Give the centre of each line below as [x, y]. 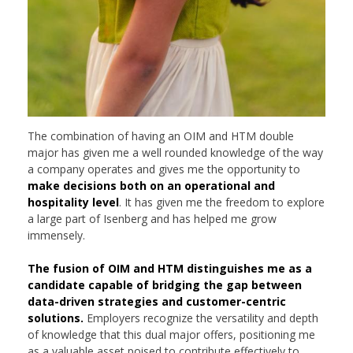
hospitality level [73, 202]
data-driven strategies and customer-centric [157, 301]
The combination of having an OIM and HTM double [161, 136]
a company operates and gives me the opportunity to [164, 169]
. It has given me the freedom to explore [222, 202]
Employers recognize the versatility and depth [203, 318]
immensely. [56, 235]
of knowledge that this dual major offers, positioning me [171, 334]
